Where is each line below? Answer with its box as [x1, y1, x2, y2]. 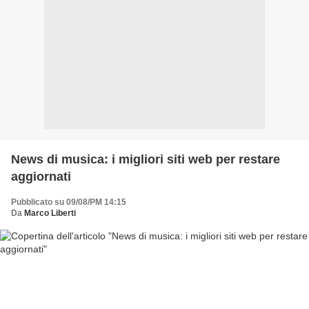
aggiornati [11, 169, 71, 183]
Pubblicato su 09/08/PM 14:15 [11, 197, 126, 207]
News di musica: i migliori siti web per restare [11, 152, 280, 166]
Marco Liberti [24, 208, 76, 218]
